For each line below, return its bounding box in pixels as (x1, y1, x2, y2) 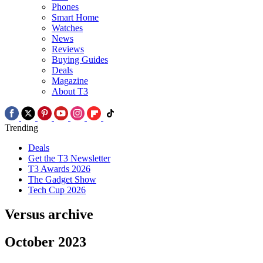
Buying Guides (52, 54, 108, 65)
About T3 (52, 86, 88, 96)
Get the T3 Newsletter (28, 153, 110, 163)
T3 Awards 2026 (28, 163, 90, 174)
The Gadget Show (28, 174, 96, 184)
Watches (52, 22, 83, 33)
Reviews (52, 43, 84, 54)
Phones (52, 1, 79, 12)
